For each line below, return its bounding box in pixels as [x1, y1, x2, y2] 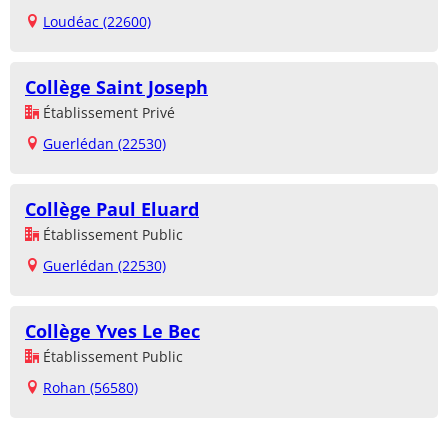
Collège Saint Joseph [25, 74, 208, 99]
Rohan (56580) [43, 377, 138, 397]
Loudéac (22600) [43, 11, 151, 31]
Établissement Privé [39, 102, 175, 122]
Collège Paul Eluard [25, 196, 199, 221]
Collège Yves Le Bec [25, 318, 200, 343]
